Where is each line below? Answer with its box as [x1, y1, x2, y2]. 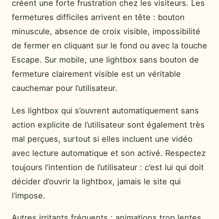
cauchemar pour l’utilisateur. [12, 83, 117, 93]
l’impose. [12, 190, 45, 200]
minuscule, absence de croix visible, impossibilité [12, 26, 200, 37]
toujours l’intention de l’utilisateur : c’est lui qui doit [12, 162, 204, 172]
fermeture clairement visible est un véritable [12, 69, 181, 79]
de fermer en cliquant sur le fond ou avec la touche [12, 41, 207, 51]
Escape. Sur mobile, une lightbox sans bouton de [12, 55, 199, 65]
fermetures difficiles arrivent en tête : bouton [12, 12, 185, 22]
